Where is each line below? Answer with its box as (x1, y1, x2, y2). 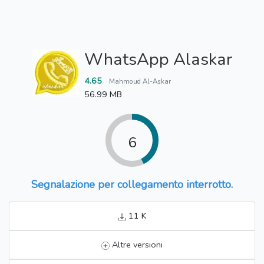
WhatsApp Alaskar (84, 48, 232, 71)
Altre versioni (110, 239, 163, 250)
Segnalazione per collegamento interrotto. (31, 177, 233, 192)
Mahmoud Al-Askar (108, 77, 171, 86)
